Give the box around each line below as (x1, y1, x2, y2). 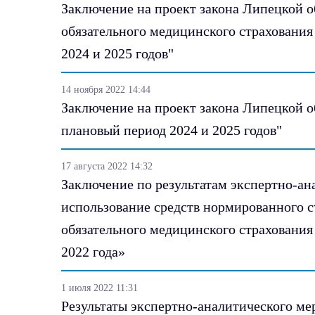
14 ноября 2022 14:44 (61, 84, 150, 95)
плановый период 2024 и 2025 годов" (61, 122, 282, 138)
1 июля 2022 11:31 (61, 282, 138, 293)
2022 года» (61, 243, 125, 259)
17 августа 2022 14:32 (61, 160, 153, 172)
